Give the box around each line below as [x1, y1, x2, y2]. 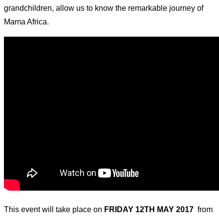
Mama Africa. [4, 18, 49, 26]
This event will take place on [4, 205, 104, 214]
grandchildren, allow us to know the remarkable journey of [4, 4, 203, 13]
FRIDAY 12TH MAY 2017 [104, 205, 196, 214]
